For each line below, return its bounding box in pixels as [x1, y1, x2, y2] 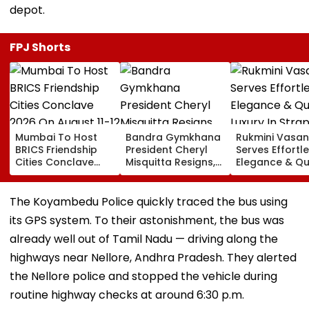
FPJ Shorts [10, 39, 70, 55]
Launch [236, 204, 272, 219]
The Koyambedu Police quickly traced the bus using [10, 193, 288, 210]
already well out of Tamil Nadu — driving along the [10, 230, 278, 247]
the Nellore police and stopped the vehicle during [10, 268, 277, 284]
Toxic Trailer [236, 192, 297, 206]
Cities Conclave [15, 154, 94, 169]
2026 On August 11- [15, 167, 111, 181]
